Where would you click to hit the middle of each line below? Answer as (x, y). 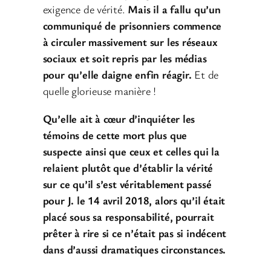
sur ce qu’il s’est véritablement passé (127, 184)
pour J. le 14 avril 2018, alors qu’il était (134, 200)
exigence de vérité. (85, 9)
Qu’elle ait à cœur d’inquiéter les (119, 118)
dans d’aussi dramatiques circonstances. (134, 249)
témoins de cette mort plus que (115, 135)
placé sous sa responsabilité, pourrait (128, 216)
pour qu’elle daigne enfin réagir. (117, 75)
